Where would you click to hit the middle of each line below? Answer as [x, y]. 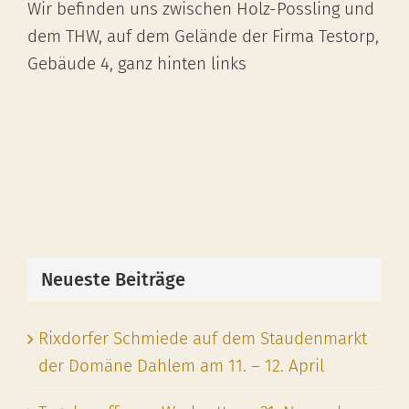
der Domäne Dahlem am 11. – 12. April [181, 366]
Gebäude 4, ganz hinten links [137, 64]
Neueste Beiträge [113, 279]
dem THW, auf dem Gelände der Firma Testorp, [203, 37]
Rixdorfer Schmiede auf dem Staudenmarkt [203, 339]
